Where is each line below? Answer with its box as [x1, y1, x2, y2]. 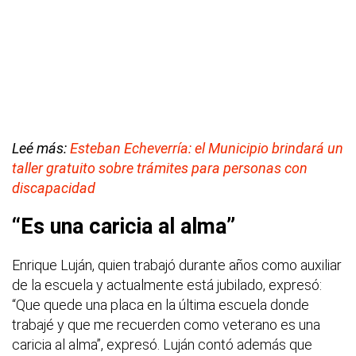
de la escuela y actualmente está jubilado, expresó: [12, 276, 322, 293]
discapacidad [12, 179, 95, 196]
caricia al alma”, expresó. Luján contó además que [12, 335, 312, 353]
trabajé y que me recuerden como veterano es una [12, 315, 320, 333]
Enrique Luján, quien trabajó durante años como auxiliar [12, 256, 342, 273]
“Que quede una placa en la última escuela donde [12, 296, 309, 313]
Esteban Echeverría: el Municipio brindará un [70, 139, 343, 157]
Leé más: [12, 139, 70, 157]
